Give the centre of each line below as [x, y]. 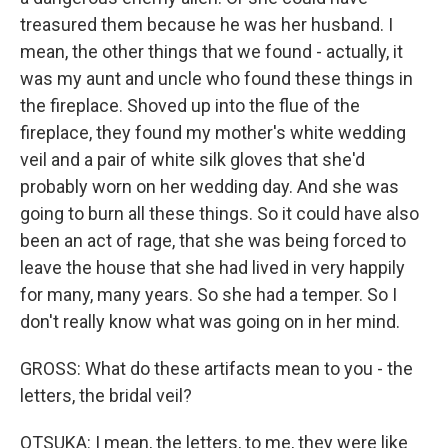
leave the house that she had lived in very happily [212, 268]
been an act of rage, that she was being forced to [213, 241]
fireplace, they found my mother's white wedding [213, 133]
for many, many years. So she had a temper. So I [208, 295]
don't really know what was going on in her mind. [210, 322]
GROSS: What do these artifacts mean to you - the [216, 369]
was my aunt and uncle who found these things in [216, 79]
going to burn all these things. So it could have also [219, 214]
